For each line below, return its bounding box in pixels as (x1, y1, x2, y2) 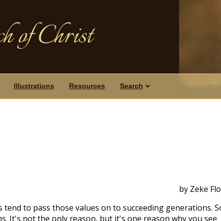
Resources (69, 82, 105, 90)
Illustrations (13, 82, 54, 90)
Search (119, 82, 143, 90)
